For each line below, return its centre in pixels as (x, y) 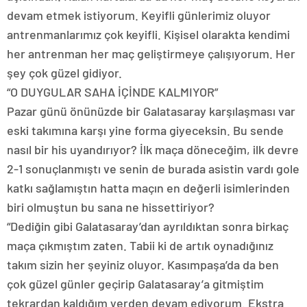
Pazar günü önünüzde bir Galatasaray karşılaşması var (151, 111)
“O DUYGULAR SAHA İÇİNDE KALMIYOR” (112, 91)
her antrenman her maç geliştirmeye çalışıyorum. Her (151, 53)
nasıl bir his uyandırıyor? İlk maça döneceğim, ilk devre (153, 149)
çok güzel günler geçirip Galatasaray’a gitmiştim (135, 283)
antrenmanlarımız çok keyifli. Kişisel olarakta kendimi (148, 34)
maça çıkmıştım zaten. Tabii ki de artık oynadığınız (140, 245)
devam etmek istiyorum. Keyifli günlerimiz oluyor (139, 15)
